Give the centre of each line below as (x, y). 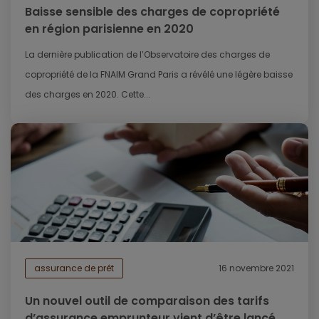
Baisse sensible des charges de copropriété (152, 11)
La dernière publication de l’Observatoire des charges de (147, 54)
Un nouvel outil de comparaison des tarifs (147, 301)
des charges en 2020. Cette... (88, 94)
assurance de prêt (74, 268)
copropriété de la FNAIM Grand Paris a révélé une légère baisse (159, 74)
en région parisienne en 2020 (109, 28)
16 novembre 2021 (256, 268)
